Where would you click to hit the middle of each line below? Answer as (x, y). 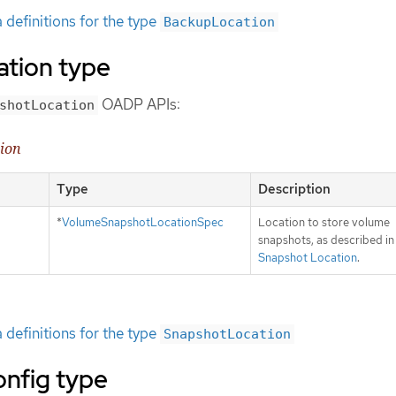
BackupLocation (219, 22)
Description (294, 189)
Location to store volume (324, 222)
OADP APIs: (139, 104)
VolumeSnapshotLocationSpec (143, 222)
